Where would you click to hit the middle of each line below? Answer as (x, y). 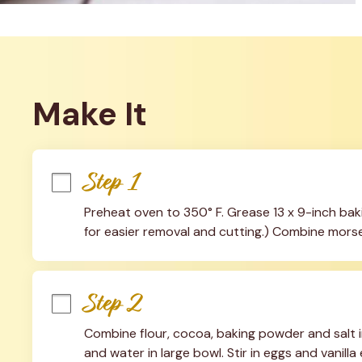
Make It (89, 114)
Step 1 (112, 182)
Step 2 (113, 303)
